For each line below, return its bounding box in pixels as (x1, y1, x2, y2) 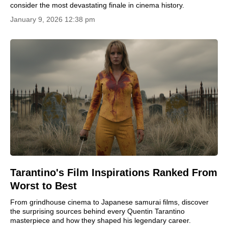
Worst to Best (10, 180, 77, 191)
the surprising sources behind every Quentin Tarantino (10, 207, 185, 215)
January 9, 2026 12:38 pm (10, 15, 95, 23)
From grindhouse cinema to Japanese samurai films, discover (10, 198, 209, 206)
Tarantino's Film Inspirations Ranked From (10, 167, 217, 178)
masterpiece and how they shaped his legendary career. (10, 216, 191, 224)
